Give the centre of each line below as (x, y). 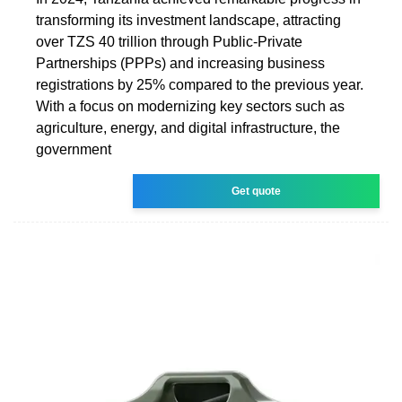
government (74, 149)
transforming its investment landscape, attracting (188, 20)
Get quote (257, 191)
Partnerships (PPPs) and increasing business (180, 63)
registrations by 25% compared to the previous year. (200, 84)
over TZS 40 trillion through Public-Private (169, 41)
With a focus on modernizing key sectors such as (190, 106)
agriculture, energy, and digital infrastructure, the (188, 127)
